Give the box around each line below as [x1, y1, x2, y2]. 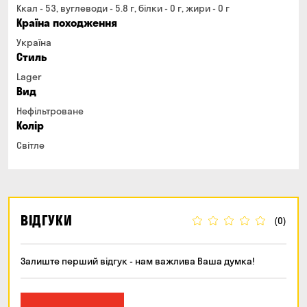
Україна [16, 36, 51, 49]
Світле [16, 139, 45, 151]
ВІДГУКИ [21, 212, 73, 229]
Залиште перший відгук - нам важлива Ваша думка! [21, 255, 255, 267]
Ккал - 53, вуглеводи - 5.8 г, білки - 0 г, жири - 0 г [16, 2, 230, 14]
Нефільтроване [16, 105, 84, 117]
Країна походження [16, 16, 117, 29]
